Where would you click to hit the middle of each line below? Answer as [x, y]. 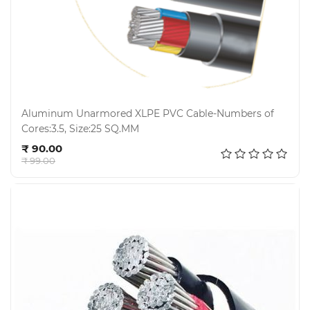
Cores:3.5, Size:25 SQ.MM [80, 129]
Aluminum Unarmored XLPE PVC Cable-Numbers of [148, 114]
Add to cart [138, 141]
